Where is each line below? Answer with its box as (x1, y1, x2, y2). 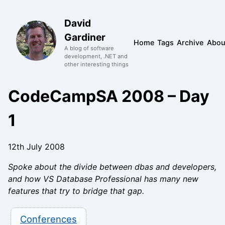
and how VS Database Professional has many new (8, 174, 198, 184)
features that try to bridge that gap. (8, 186, 144, 196)
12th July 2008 (8, 142, 65, 152)
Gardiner (64, 31, 105, 43)
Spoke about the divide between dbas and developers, (8, 162, 216, 172)
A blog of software (64, 45, 114, 52)
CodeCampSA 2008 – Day (8, 86, 209, 106)
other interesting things (64, 61, 129, 68)
